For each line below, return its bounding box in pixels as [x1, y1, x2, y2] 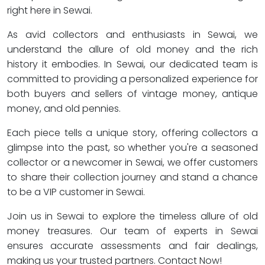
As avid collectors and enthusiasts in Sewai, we [7, 28, 258, 41]
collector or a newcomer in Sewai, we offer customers [7, 156, 258, 169]
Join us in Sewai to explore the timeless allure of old [7, 209, 258, 223]
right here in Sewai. [7, 4, 92, 17]
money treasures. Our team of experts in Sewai [7, 224, 258, 238]
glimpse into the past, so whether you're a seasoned [7, 141, 258, 154]
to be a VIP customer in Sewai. [7, 185, 145, 199]
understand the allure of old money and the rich [7, 43, 258, 56]
